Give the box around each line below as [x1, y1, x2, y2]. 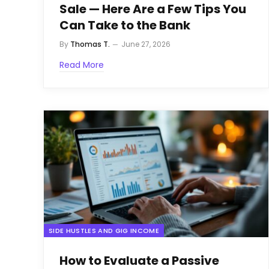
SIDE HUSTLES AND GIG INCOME [49, 225, 159, 235]
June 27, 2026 [121, 39, 171, 50]
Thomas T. [70, 39, 110, 50]
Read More [59, 59, 104, 71]
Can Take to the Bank [59, 17, 190, 34]
